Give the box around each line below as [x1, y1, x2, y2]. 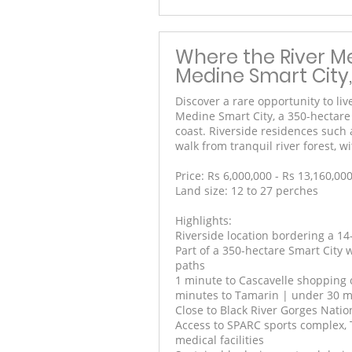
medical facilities [175, 332, 264, 347]
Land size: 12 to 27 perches [175, 182, 318, 198]
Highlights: [175, 212, 232, 228]
